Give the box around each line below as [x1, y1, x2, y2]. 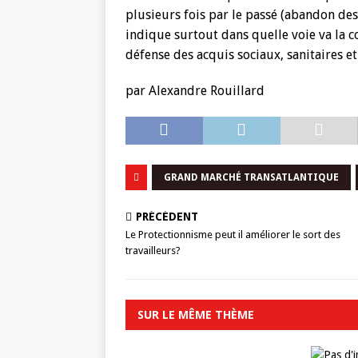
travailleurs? [125, 245, 181, 257]
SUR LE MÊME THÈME [137, 307, 254, 322]
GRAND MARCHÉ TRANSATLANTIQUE [164, 172, 339, 183]
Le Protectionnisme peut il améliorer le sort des [125, 229, 340, 241]
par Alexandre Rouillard [125, 83, 265, 98]
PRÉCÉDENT [136, 210, 198, 223]
